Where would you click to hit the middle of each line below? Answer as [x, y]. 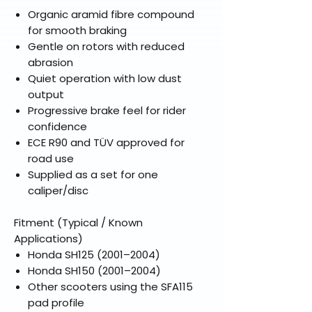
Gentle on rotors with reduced [106, 47]
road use [51, 159]
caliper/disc [58, 191]
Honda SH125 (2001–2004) [94, 255]
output [46, 95]
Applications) [48, 239]
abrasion [50, 63]
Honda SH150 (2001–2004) [94, 271]
